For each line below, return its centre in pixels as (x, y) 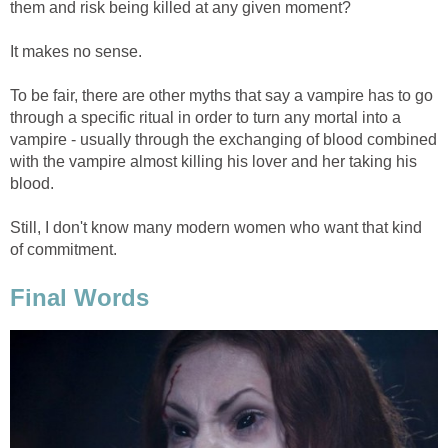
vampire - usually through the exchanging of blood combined (223, 140)
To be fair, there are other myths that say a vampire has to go (221, 96)
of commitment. (63, 250)
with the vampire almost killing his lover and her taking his (213, 162)
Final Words (79, 297)
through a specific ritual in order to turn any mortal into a (205, 118)
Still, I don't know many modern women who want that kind (216, 228)
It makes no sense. (76, 52)
